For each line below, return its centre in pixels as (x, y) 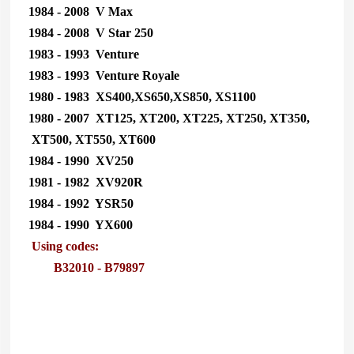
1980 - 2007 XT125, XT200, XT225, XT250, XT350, (167, 118)
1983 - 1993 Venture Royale (102, 75)
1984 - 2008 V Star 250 (89, 32)
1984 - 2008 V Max (79, 11)
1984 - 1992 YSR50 (79, 203)
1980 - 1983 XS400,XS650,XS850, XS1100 (140, 96)
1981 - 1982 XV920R (84, 182)
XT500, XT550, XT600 (90, 139)
